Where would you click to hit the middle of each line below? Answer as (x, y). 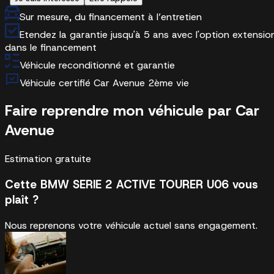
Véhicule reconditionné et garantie (97, 65)
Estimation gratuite (48, 159)
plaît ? (22, 200)
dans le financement (51, 47)
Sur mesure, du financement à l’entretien (111, 17)
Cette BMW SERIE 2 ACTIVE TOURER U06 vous (131, 185)
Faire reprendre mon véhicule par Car (132, 111)
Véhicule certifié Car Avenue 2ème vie (104, 83)
